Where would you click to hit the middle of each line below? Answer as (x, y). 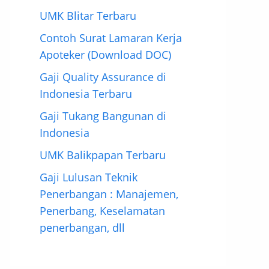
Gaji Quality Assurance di (103, 77)
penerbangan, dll (82, 228)
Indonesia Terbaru (86, 94)
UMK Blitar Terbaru (88, 16)
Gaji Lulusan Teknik (89, 177)
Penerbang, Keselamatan (102, 211)
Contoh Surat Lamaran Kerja (111, 38)
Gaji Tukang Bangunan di (103, 116)
